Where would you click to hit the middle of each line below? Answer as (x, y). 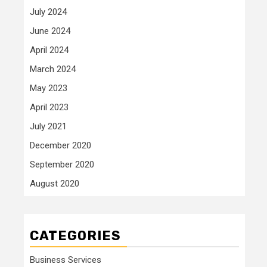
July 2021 (48, 127)
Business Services (66, 260)
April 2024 (49, 50)
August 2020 (55, 184)
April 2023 (49, 108)
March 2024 (53, 69)
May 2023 (49, 89)
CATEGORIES (75, 236)
